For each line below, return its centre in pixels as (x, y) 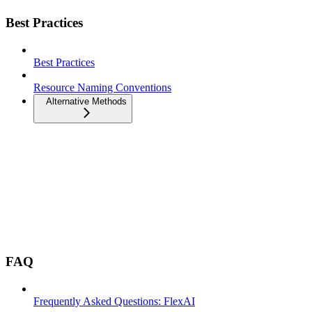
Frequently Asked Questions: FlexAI (114, 302)
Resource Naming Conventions (102, 87)
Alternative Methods (86, 101)
